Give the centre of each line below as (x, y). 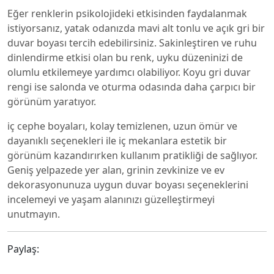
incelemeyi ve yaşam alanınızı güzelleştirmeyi (111, 199)
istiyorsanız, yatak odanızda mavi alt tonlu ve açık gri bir (136, 28)
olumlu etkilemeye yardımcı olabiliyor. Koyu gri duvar (129, 72)
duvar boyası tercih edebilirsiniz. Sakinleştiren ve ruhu (132, 43)
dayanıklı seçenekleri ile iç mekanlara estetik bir (117, 141)
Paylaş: (23, 249)
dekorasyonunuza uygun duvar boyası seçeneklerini (128, 185)
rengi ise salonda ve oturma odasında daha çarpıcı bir (131, 87)
